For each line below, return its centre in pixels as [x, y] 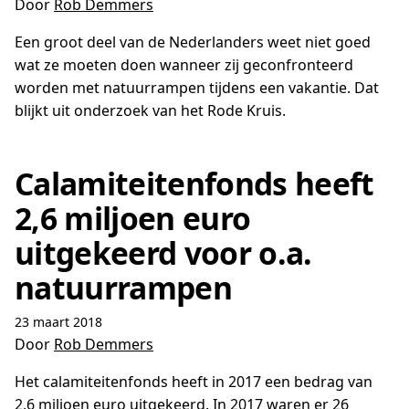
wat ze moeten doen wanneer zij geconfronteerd [184, 65]
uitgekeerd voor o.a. [163, 253]
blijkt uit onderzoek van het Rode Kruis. [150, 110]
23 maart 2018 [58, 322]
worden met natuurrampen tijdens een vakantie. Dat [197, 88]
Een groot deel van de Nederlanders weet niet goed [193, 42]
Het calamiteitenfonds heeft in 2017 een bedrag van [194, 382]
